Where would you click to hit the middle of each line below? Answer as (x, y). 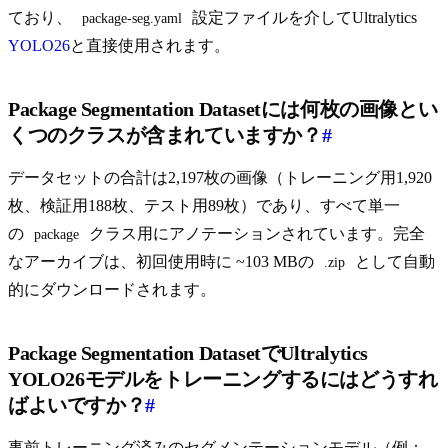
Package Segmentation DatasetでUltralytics (188, 353)
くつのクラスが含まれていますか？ (165, 135)
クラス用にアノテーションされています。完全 (255, 234)
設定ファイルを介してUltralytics (302, 18)
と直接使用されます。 (150, 46)
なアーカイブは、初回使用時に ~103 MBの (163, 262)
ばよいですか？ (77, 405)
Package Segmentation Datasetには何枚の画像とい (223, 109)
